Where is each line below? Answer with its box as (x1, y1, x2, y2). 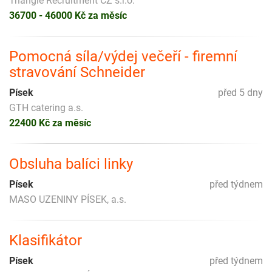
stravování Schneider (9, 63, 145, 81)
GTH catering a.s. (9, 101, 83, 114)
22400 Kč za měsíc (9, 117, 91, 129)
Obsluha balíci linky (9, 155, 133, 172)
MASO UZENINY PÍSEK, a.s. (9, 193, 126, 205)
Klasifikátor (9, 231, 82, 249)
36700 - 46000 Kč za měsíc (9, 9, 127, 21)
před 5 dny (218, 86, 263, 98)
